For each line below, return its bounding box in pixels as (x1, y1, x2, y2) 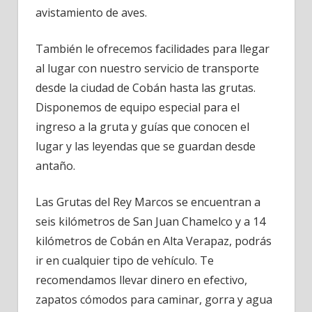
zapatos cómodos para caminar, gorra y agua (36, 292, 272, 308)
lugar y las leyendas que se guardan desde (36, 139, 256, 155)
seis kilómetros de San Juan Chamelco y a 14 (36, 214, 265, 230)
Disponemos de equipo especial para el (36, 100, 240, 116)
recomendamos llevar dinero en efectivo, (36, 272, 247, 288)
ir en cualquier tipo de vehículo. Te (36, 253, 214, 269)
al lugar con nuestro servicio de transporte (36, 61, 259, 77)
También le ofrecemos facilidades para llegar (36, 41, 270, 57)
